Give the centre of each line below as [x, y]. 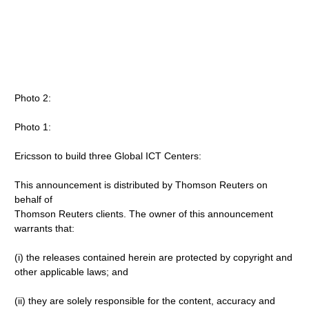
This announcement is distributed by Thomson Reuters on [141, 185]
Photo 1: [33, 127]
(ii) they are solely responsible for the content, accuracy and [145, 301]
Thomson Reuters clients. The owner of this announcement [144, 214]
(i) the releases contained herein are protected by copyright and [154, 257]
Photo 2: [33, 98]
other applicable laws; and [72, 272]
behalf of [34, 199]
